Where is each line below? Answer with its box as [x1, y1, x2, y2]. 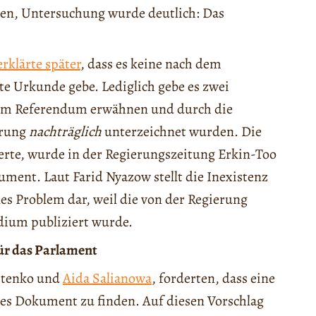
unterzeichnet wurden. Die [102, 122, 262, 142]
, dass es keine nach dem [80, 54, 221, 74]
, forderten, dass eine [152, 269, 275, 288]
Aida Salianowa [63, 269, 152, 288]
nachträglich [29, 122, 102, 142]
